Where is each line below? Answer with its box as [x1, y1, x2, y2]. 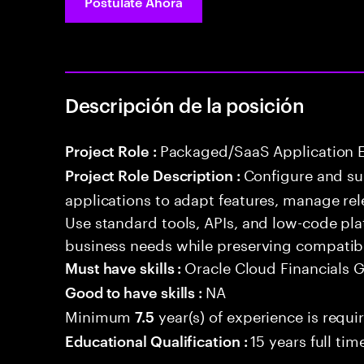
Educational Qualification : [65, 330, 251, 350]
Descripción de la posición [65, 92, 305, 118]
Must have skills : [65, 257, 185, 277]
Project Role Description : [65, 164, 244, 184]
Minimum [65, 303, 136, 326]
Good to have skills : [65, 281, 206, 301]
